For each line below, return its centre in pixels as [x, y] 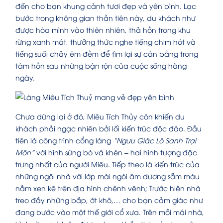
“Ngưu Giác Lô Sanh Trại [155, 140]
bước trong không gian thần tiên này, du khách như [106, 18]
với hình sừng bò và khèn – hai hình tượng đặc [116, 152]
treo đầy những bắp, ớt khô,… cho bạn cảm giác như [109, 200]
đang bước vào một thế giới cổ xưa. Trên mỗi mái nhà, [110, 212]
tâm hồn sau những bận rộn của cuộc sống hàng [101, 66]
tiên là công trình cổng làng [64, 140]
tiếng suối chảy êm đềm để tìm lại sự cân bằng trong [107, 54]
